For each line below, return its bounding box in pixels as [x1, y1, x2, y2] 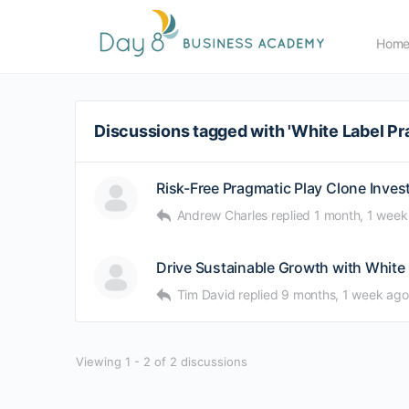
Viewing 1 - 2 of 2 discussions [76, 354, 247, 369]
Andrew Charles [176, 207, 268, 223]
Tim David [176, 287, 236, 302]
